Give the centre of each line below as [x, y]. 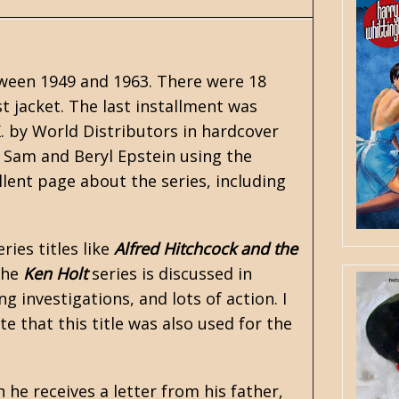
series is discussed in [170, 273]
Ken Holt [55, 273]
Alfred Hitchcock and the [206, 248]
